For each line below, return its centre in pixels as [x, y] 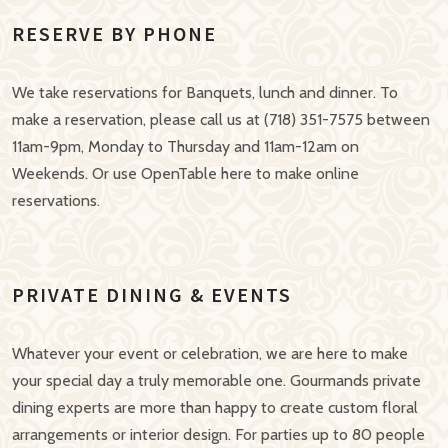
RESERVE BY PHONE [114, 33]
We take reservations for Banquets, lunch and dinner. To [205, 92]
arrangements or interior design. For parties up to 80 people [218, 434]
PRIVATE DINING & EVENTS [152, 294]
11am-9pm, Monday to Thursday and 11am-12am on [185, 146]
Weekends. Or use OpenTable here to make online [185, 173]
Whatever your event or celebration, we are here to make [210, 353]
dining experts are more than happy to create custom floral [215, 407]
